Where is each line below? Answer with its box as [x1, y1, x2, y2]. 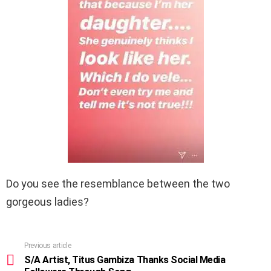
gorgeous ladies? [6, 195, 89, 209]
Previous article [24, 241, 71, 250]
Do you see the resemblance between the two [6, 177, 230, 191]
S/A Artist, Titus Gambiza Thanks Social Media [24, 254, 226, 266]
